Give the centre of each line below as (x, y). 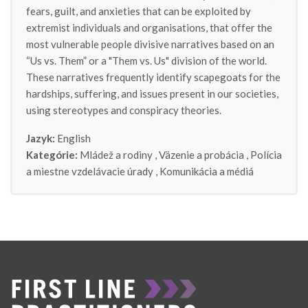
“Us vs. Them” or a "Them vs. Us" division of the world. (146, 60)
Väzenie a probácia (201, 155)
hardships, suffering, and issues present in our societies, (152, 93)
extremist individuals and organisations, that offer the (149, 27)
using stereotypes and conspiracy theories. (124, 110)
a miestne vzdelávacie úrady (90, 171)
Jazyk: (41, 138)
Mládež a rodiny (116, 155)
